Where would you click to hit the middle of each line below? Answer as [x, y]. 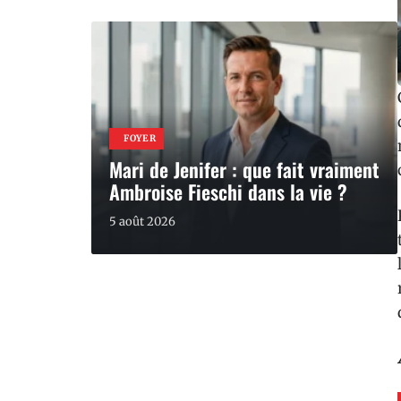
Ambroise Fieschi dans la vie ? [228, 192]
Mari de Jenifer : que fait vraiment [244, 169]
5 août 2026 [142, 222]
